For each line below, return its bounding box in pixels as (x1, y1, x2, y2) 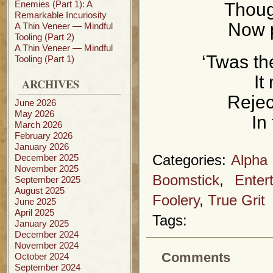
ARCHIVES (22, 76, 79, 92)
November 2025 (15, 163, 79, 174)
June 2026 (15, 97, 56, 108)
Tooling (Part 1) (15, 54, 74, 64)
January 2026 (15, 141, 69, 152)
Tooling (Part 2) (15, 32, 74, 42)
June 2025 (15, 196, 56, 207)
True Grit (208, 193, 265, 208)
